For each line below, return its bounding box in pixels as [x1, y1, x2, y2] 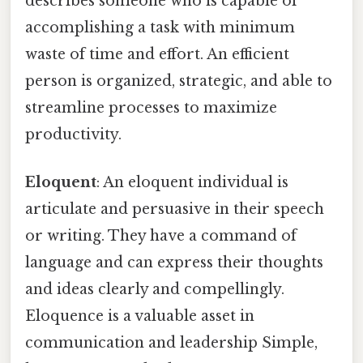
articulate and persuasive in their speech [25, 200, 324, 219]
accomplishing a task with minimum [25, 19, 295, 37]
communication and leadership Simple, [25, 334, 318, 352]
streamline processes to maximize [25, 99, 277, 117]
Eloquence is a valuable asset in [25, 307, 254, 326]
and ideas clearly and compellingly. [25, 280, 284, 299]
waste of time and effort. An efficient [25, 45, 289, 64]
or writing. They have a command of [25, 227, 297, 246]
